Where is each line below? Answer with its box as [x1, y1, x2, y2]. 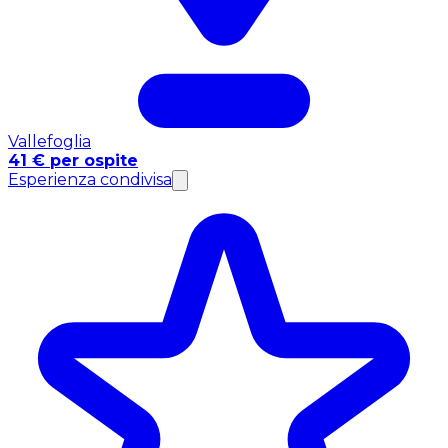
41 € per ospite [8, 151, 138, 171]
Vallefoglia [8, 132, 91, 152]
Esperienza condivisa [8, 170, 172, 190]
